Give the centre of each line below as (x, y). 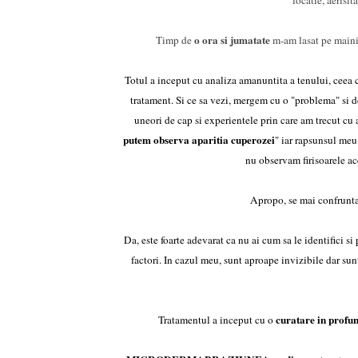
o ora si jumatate (233, 40)
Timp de (175, 40)
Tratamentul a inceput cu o (217, 320)
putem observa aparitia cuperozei (199, 140)
